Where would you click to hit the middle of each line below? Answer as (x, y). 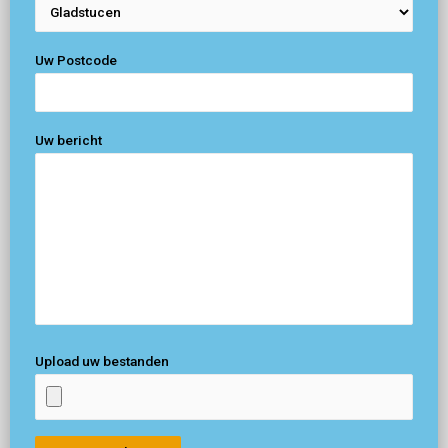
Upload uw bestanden (102, 361)
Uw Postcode (76, 60)
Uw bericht (68, 139)
